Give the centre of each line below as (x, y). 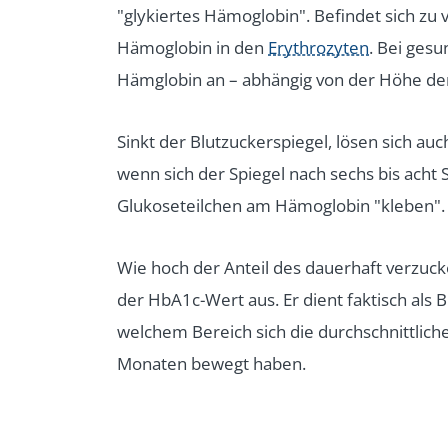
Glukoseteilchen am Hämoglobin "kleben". (281, 205)
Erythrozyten (318, 47)
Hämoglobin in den (192, 47)
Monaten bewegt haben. (211, 363)
